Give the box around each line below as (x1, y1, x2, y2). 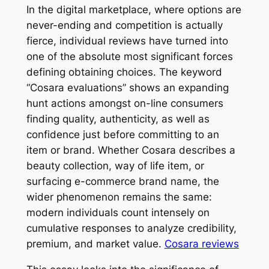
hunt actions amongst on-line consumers (26, 97, 223, 110)
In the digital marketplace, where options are (26, 4, 241, 16)
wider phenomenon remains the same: (26, 191, 212, 204)
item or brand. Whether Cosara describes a (26, 144, 235, 157)
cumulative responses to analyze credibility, (26, 222, 237, 235)
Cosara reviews (164, 238, 239, 250)
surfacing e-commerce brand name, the (26, 175, 219, 188)
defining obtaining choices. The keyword (26, 66, 222, 79)
